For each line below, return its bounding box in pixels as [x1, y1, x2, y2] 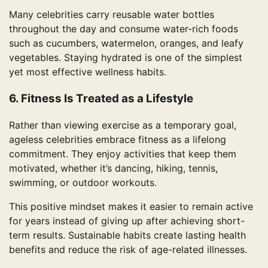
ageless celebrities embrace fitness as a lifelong [9, 133, 226, 146]
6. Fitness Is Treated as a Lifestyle [9, 91, 193, 105]
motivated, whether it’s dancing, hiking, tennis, [9, 162, 218, 175]
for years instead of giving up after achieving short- [9, 215, 245, 227]
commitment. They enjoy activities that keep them [9, 148, 236, 160]
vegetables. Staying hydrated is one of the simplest [9, 51, 242, 64]
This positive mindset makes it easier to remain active [9, 200, 253, 213]
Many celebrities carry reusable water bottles [9, 8, 214, 21]
